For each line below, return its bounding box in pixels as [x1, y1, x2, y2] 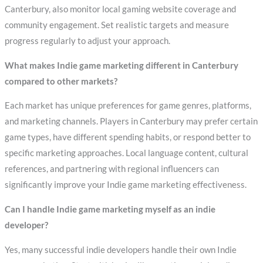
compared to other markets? [4, 76, 117, 86]
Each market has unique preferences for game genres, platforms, [4, 100, 251, 111]
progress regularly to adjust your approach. [4, 36, 170, 46]
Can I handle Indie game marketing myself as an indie [4, 204, 215, 214]
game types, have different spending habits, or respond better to [4, 132, 251, 143]
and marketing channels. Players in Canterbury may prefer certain [4, 116, 258, 127]
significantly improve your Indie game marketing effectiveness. [4, 180, 247, 190]
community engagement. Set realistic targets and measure [4, 20, 229, 31]
